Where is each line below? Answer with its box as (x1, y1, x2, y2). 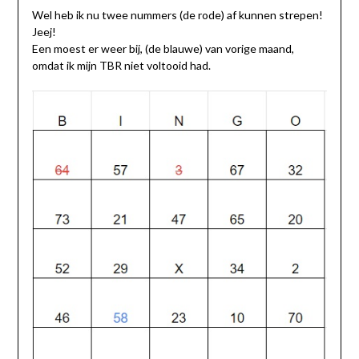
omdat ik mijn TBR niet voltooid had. (31, 58, 211, 72)
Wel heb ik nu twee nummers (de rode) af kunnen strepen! (31, 7, 323, 22)
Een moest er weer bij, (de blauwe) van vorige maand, (31, 41, 294, 55)
